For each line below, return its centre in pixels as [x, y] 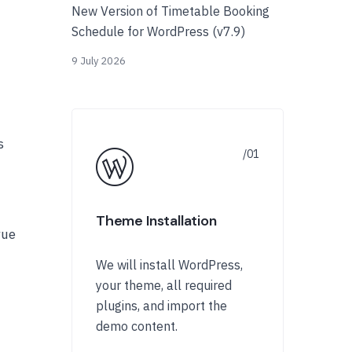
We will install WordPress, [169, 265]
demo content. [137, 326]
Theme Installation [156, 221]
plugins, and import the [161, 306]
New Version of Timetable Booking [170, 11]
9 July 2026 [99, 61]
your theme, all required [164, 285]
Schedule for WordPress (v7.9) [158, 31]
